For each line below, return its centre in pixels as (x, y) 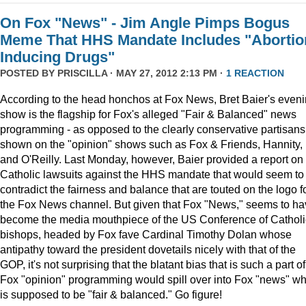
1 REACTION (255, 73)
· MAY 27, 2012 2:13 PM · (167, 73)
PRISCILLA (82, 73)
